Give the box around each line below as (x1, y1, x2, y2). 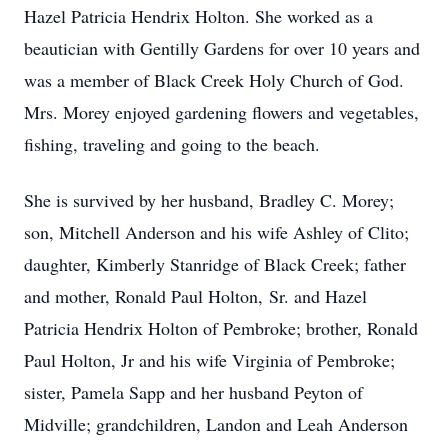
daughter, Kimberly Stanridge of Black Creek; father (24, 252, 406, 276)
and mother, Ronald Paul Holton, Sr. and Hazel (24, 284, 367, 308)
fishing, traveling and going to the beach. (24, 132, 320, 156)
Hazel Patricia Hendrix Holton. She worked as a (24, 4, 373, 28)
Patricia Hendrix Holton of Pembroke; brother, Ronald (24, 316, 418, 340)
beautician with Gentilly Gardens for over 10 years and (24, 36, 420, 60)
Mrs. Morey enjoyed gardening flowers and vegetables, (24, 100, 419, 124)
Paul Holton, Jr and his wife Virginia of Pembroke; (24, 348, 395, 372)
